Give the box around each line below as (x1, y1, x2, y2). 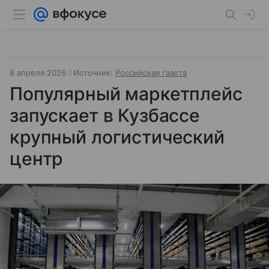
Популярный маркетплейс (10, 83, 243, 104)
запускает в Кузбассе (10, 104, 201, 126)
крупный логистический (10, 126, 225, 148)
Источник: (73, 68, 115, 77)
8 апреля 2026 (10, 68, 66, 77)
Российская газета (115, 68, 187, 77)
